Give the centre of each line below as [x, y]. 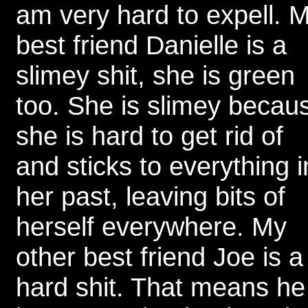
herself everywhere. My [151, 227]
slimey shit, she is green [155, 75]
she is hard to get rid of [150, 136]
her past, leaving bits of [151, 196]
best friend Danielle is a [151, 45]
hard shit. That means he [161, 287]
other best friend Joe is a [159, 257]
